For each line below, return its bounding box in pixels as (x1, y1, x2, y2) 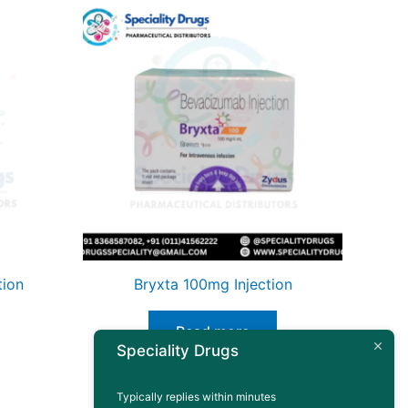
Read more (176, 321, 250, 341)
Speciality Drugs (117, 341, 239, 360)
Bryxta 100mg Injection (133, 274, 292, 293)
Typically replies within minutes (117, 389, 276, 403)
